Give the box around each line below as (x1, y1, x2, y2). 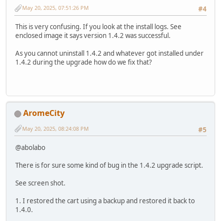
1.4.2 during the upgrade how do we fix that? (15, 57, 152, 67)
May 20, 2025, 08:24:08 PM (22, 124, 89, 132)
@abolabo (15, 143, 45, 152)
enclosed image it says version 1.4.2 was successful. (15, 31, 171, 40)
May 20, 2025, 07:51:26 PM (22, 3, 89, 11)
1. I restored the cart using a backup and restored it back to (15, 196, 195, 205)
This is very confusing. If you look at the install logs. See (15, 22, 182, 31)
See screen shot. (15, 178, 66, 187)
